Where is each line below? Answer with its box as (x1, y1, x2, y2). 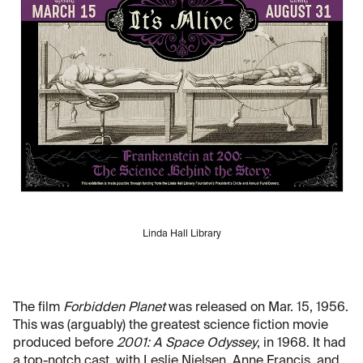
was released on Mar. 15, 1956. (165, 301, 348, 315)
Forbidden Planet (63, 301, 165, 315)
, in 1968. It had (257, 337, 346, 351)
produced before (13, 337, 117, 351)
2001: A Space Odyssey (117, 337, 257, 351)
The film (13, 301, 63, 315)
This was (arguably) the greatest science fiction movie (13, 319, 328, 333)
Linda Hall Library (142, 229, 221, 240)
